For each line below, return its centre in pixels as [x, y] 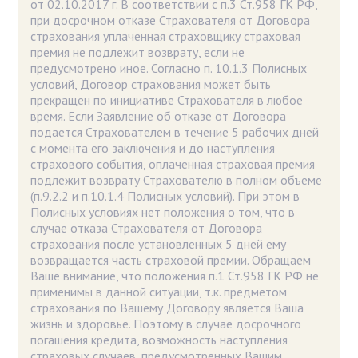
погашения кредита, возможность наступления [159, 339]
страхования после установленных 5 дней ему [159, 243]
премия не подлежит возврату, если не [138, 52]
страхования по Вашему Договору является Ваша [167, 307]
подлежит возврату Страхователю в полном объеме [177, 179]
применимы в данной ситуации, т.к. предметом [159, 291]
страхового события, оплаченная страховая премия [173, 163]
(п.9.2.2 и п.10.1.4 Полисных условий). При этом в [165, 195]
